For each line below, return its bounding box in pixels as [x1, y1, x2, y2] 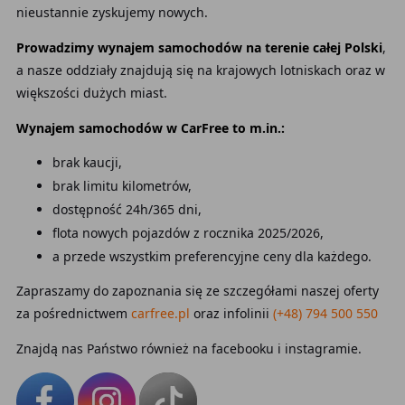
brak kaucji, [52, 154, 122, 171]
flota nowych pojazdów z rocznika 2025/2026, [52, 224, 324, 241]
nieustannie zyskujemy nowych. [15, 4, 208, 21]
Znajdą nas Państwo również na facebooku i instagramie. [15, 340, 362, 357]
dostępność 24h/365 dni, [52, 201, 202, 218]
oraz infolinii [189, 305, 273, 322]
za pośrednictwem [15, 305, 131, 322]
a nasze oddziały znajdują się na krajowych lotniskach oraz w [15, 61, 385, 79]
